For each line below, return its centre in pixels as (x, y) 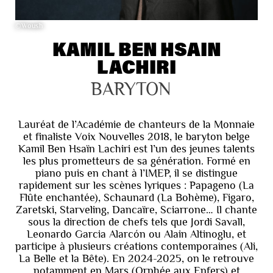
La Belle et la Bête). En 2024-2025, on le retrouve (136, 258)
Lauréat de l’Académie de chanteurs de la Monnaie (136, 124)
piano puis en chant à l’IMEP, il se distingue (136, 173)
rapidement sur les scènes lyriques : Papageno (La (136, 185)
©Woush (29, 25)
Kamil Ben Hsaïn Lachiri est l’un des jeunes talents (136, 148)
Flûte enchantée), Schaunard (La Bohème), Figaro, (136, 197)
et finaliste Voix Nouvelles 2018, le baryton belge (136, 136)
